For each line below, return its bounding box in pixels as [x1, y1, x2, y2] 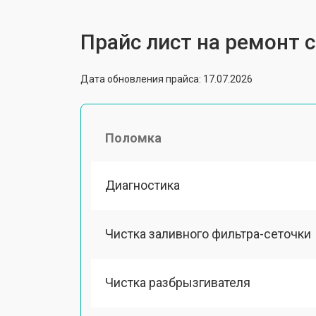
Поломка [105, 130, 162, 145]
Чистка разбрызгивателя [105, 275, 250, 290]
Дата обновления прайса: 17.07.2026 [80, 73, 253, 85]
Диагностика [105, 177, 180, 193]
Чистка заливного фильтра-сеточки [105, 226, 311, 241]
